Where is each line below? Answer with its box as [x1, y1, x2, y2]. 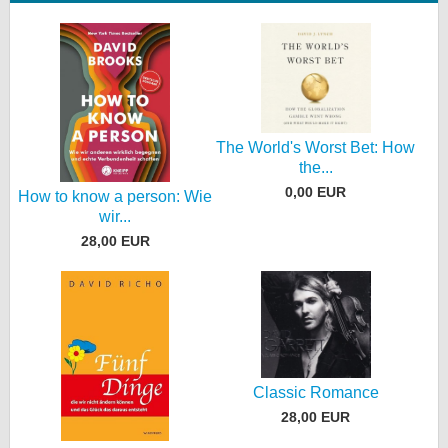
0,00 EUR [285, 183, 347, 200]
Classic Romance [252, 384, 379, 402]
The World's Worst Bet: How [216, 139, 416, 156]
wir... [99, 207, 132, 225]
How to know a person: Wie [18, 187, 213, 205]
